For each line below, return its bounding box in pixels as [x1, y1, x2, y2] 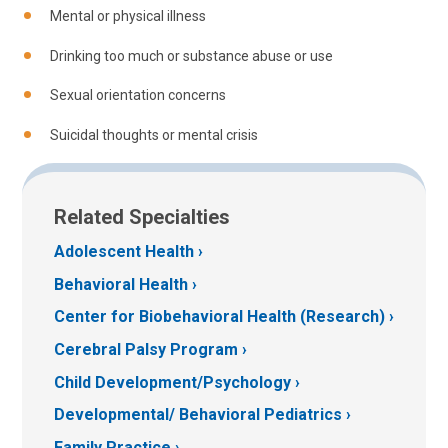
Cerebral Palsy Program [54, 340, 238, 360]
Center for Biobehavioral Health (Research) [54, 307, 385, 327]
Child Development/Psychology [54, 372, 291, 392]
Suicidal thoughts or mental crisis [50, 126, 258, 143]
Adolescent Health [54, 242, 194, 262]
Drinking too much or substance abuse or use [50, 47, 333, 64]
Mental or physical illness [50, 8, 206, 25]
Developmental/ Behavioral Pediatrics [54, 405, 342, 425]
